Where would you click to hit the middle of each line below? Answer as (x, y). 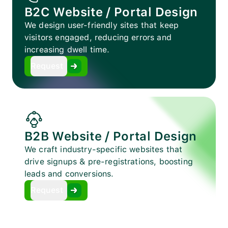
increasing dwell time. (67, 50)
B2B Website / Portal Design (111, 136)
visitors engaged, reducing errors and (98, 38)
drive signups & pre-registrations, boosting (109, 162)
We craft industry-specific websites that (104, 150)
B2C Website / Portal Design (111, 12)
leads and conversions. (69, 174)
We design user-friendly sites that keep (102, 25)
